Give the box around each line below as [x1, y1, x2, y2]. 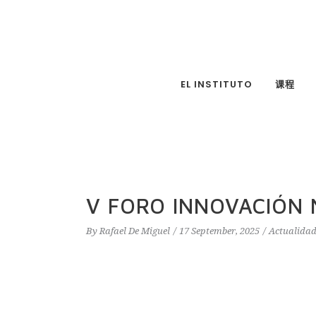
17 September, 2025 [179, 226, 260, 236]
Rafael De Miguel [99, 226, 170, 236]
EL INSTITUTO [180, 77, 253, 91]
